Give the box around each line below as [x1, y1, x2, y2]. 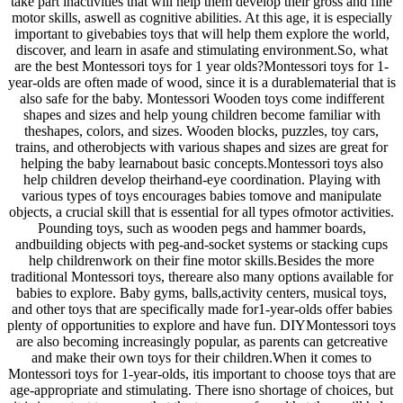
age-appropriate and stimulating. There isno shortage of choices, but [10, 382, 393, 399]
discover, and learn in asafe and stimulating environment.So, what [15, 42, 388, 58]
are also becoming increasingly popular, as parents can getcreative [15, 334, 388, 350]
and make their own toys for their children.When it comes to [31, 350, 372, 366]
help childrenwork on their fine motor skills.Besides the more [29, 253, 374, 269]
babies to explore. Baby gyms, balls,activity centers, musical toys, [16, 285, 387, 301]
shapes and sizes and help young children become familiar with [22, 107, 381, 123]
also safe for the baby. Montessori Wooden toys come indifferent [19, 91, 384, 107]
